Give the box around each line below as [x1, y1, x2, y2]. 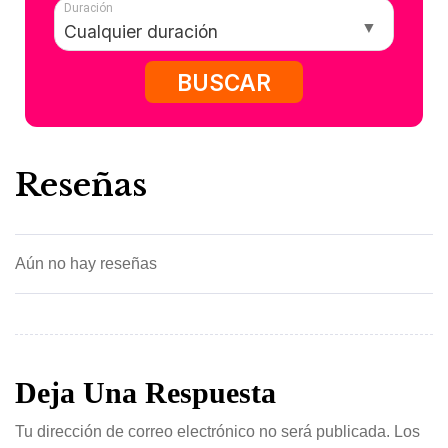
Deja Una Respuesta [15, 376, 276, 410]
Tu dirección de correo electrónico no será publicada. [15, 423, 390, 441]
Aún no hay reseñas [15, 255, 157, 273]
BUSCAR [177, 68, 271, 96]
